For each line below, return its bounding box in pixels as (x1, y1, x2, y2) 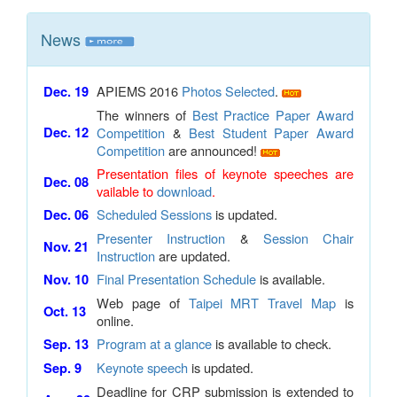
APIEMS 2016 (97, 82, 182, 100)
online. (97, 311, 137, 330)
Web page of (97, 293, 189, 312)
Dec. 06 (43, 206, 89, 224)
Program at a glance (97, 334, 212, 353)
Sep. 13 (43, 335, 89, 354)
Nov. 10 (43, 270, 89, 289)
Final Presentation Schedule (97, 269, 256, 288)
